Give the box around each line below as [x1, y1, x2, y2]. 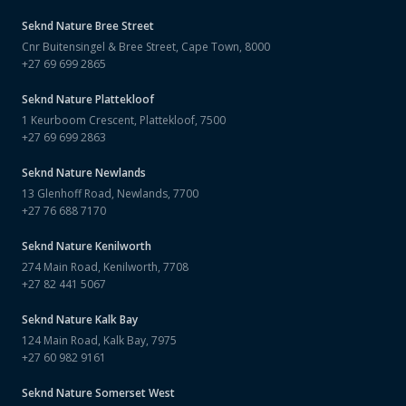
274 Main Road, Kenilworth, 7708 [22, 259, 188, 275]
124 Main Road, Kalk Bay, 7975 [22, 333, 177, 348]
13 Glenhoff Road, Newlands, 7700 [22, 186, 198, 201]
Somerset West [95, 385, 175, 401]
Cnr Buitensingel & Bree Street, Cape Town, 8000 [22, 39, 270, 54]
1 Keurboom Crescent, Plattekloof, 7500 [22, 112, 226, 128]
